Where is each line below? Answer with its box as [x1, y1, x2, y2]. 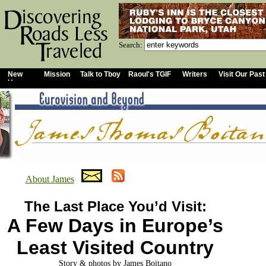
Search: [119, 40, 144, 49]
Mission [44, 70, 70, 78]
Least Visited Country [17, 237, 214, 258]
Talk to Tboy [80, 70, 121, 78]
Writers [182, 70, 207, 78]
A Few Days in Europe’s [7, 215, 223, 236]
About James [25, 174, 74, 184]
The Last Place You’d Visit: [24, 198, 207, 214]
